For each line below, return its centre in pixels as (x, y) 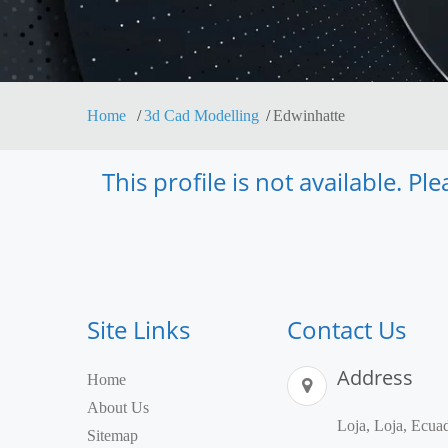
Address (375, 377)
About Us (118, 407)
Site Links (138, 329)
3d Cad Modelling (201, 115)
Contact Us (346, 329)
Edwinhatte (309, 115)
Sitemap (112, 435)
